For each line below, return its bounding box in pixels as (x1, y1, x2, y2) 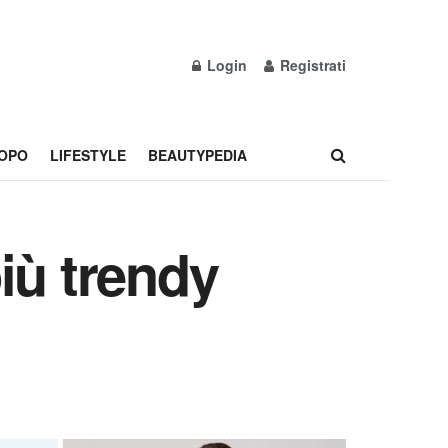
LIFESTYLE (49, 145, 126, 165)
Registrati (276, 55, 346, 75)
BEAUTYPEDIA (147, 145, 247, 165)
